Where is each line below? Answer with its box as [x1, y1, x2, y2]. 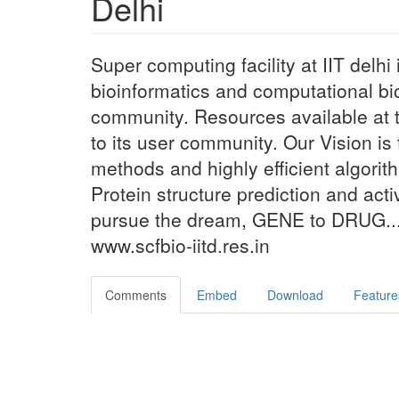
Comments [105, 286, 167, 305]
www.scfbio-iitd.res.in [91, 232, 270, 259]
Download [267, 286, 323, 305]
